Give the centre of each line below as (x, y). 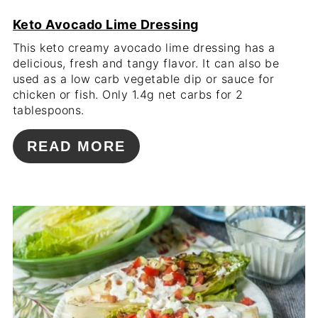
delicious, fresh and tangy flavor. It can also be (146, 63)
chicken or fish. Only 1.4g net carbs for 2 (128, 94)
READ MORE (76, 146)
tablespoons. (48, 110)
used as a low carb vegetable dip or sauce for (143, 78)
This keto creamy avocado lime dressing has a (144, 47)
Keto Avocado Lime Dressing (105, 24)
